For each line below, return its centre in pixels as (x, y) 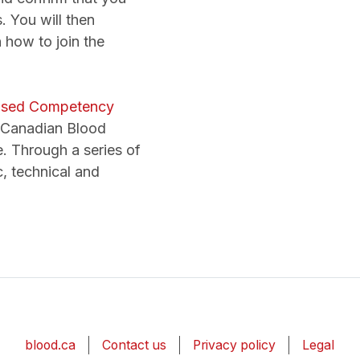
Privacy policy (234, 345)
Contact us (134, 345)
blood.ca (50, 345)
